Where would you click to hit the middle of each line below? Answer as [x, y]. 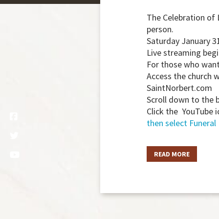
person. [160, 29]
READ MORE [172, 154]
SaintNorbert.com [179, 88]
